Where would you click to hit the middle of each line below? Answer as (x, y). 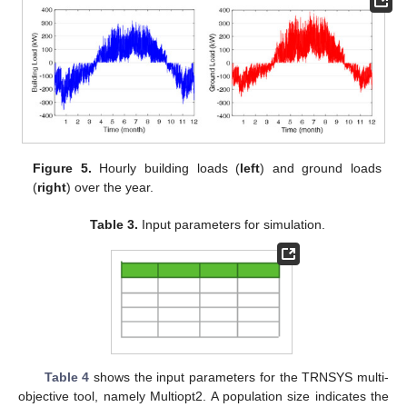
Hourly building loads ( (166, 168)
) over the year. (110, 187)
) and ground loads (321, 168)
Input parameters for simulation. (231, 224)
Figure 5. (62, 168)
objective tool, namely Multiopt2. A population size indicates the (203, 396)
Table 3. (114, 224)
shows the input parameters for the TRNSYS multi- (239, 377)
